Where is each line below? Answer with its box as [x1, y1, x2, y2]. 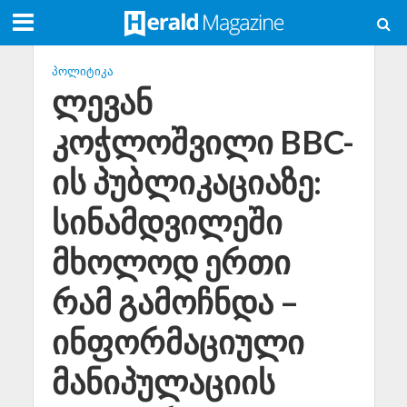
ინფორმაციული [51, 323, 304, 362]
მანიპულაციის [51, 362, 275, 402]
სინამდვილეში [51, 203, 283, 242]
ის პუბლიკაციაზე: [51, 163, 322, 202]
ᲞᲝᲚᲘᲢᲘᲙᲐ [51, 64, 114, 79]
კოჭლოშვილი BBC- [51, 123, 354, 162]
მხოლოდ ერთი [51, 243, 291, 282]
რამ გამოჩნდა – [51, 283, 299, 322]
